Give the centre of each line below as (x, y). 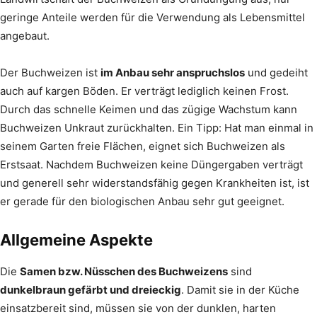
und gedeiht (276, 72)
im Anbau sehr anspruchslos (173, 72)
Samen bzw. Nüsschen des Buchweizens (124, 271)
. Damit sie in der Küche (240, 289)
